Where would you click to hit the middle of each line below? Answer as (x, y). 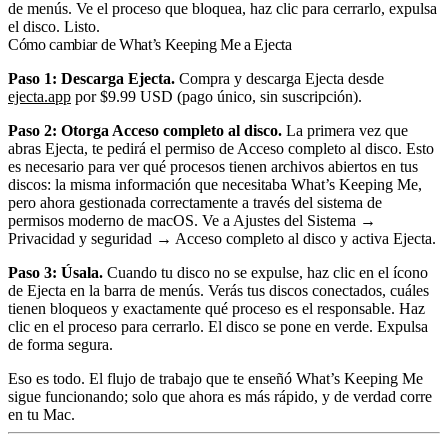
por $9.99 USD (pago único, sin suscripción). (216, 96)
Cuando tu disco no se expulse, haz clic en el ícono (265, 272)
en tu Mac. (41, 414)
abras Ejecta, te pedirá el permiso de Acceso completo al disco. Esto (221, 148)
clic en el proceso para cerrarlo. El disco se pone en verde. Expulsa (218, 326)
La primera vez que (345, 130)
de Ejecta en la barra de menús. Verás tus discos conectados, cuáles (218, 290)
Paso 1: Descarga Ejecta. (91, 78)
